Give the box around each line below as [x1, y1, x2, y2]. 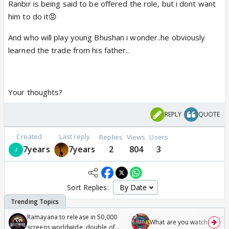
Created [16, 132, 42, 141]
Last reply [59, 132, 90, 141]
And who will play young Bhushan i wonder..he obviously [8, 32, 205, 42]
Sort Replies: [67, 182, 109, 192]
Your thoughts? [8, 87, 63, 97]
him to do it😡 [8, 11, 57, 21]
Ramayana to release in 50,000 [27, 212, 117, 221]
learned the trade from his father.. [8, 45, 129, 55]
